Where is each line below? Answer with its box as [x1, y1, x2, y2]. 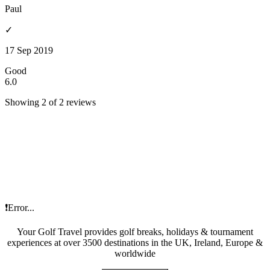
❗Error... [5, 202, 34, 213]
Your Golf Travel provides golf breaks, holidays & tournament [17, 227, 253, 237]
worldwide [115, 248, 155, 259]
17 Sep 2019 [5, 45, 53, 56]
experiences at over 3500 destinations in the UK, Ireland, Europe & [7, 237, 263, 248]
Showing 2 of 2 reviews [5, 97, 96, 108]
